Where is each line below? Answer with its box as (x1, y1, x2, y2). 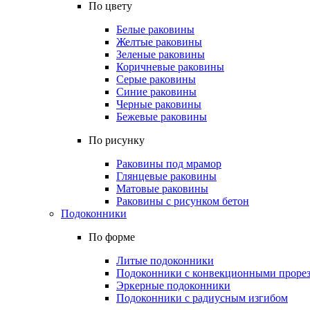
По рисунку (89, 134, 145, 146)
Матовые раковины (116, 183, 208, 194)
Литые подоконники (116, 255, 214, 266)
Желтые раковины (116, 36, 202, 48)
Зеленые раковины (116, 48, 205, 60)
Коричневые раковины (116, 61, 224, 73)
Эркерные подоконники (116, 280, 230, 291)
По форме (89, 231, 135, 243)
